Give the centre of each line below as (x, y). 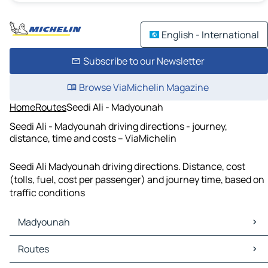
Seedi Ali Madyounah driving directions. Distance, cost (127, 167)
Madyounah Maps (51, 243)
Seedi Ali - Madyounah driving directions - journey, (118, 126)
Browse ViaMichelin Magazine (144, 87)
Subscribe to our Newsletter (144, 61)
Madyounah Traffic (53, 256)
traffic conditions (47, 193)
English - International (210, 35)
